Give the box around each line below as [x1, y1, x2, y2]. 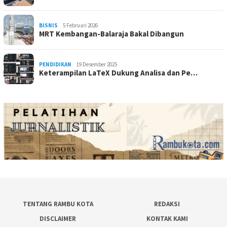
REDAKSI [154, 199, 180, 208]
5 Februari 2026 [63, 22, 98, 29]
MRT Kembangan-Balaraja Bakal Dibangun [39, 29, 184, 39]
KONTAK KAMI [146, 214, 188, 223]
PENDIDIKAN [39, 61, 71, 68]
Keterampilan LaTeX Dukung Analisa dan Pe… [39, 68, 198, 78]
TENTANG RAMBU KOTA [22, 199, 93, 208]
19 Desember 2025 [77, 61, 117, 68]
